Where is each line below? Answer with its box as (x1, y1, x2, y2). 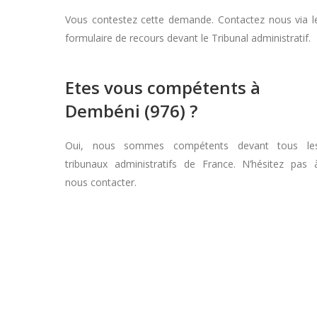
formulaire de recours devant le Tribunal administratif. (65, 31, 311, 45)
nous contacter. (65, 175, 137, 189)
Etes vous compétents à (65, 76, 260, 99)
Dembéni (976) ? (65, 99, 197, 122)
